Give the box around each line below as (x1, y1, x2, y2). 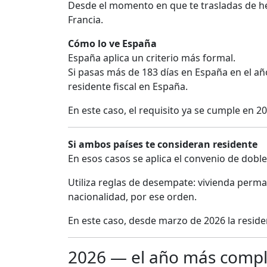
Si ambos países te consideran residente (68, 138, 257, 151)
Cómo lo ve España (68, 37, 157, 51)
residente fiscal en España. (68, 80, 188, 94)
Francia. (68, 13, 103, 27)
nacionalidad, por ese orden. (68, 190, 197, 204)
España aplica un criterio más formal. (68, 51, 235, 65)
